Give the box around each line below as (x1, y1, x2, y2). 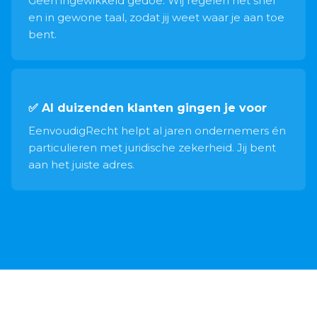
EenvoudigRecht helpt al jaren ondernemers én (28, 124, 286, 137)
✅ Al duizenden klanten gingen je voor (28, 101, 267, 115)
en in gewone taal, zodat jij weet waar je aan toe (28, 11, 284, 24)
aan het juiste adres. (28, 158, 134, 171)
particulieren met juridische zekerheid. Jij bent (28, 141, 276, 154)
